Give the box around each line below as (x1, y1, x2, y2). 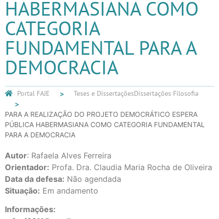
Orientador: (5, 162, 49, 172)
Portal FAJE (17, 88, 50, 98)
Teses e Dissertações (74, 88, 134, 98)
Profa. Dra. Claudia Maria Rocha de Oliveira (49, 162, 212, 172)
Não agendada (65, 174, 121, 184)
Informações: (5, 204, 56, 215)
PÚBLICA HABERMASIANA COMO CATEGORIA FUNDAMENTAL (5, 120, 205, 129)
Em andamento (40, 185, 98, 196)
